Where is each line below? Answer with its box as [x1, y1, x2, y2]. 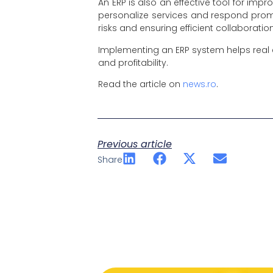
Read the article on [98, 78, 183, 91]
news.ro [183, 78, 217, 91]
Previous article [97, 136, 172, 151]
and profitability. [98, 56, 171, 69]
